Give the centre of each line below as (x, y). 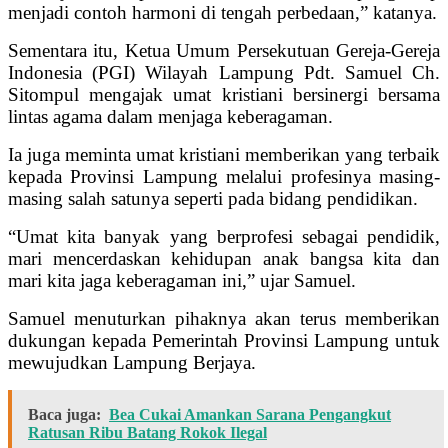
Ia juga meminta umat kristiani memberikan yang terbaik (224, 155)
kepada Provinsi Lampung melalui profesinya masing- (224, 177)
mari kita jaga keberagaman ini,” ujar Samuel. (182, 281)
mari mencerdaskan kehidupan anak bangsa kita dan (224, 259)
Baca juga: (64, 415)
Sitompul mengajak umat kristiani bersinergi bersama (224, 95)
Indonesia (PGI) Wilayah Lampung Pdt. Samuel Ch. (224, 73)
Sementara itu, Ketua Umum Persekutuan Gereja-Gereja (224, 51)
